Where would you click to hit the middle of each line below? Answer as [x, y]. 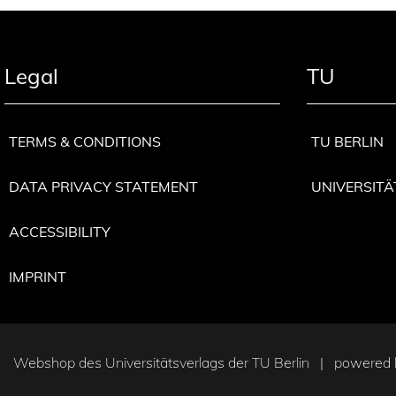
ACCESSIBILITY [60, 231]
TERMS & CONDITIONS [85, 141]
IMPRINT [38, 276]
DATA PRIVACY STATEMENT [103, 186]
